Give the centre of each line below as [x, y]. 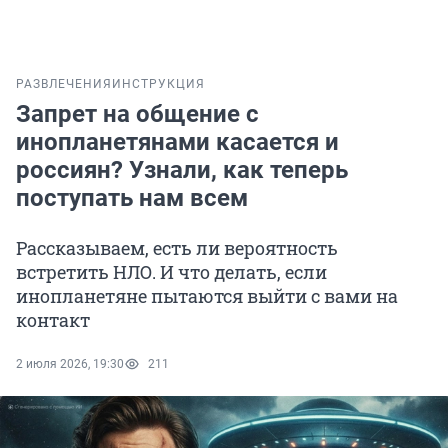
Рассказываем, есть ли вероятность [177, 248]
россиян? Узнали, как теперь [182, 170]
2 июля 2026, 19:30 [70, 364]
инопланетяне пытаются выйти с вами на [207, 296]
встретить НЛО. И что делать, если [171, 272]
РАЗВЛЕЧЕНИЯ [64, 84]
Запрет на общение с [137, 114]
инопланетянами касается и [177, 142]
